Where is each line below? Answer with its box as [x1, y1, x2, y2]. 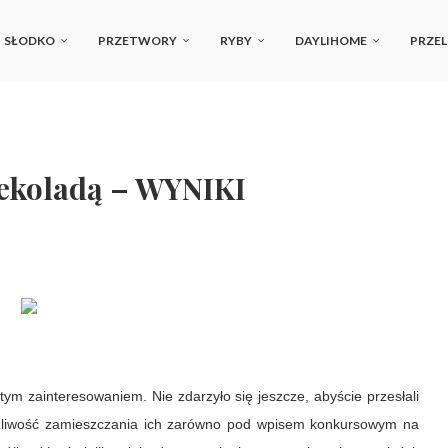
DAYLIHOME [295, 33, 367, 48]
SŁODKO [4, 33, 55, 48]
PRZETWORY [98, 33, 177, 48]
